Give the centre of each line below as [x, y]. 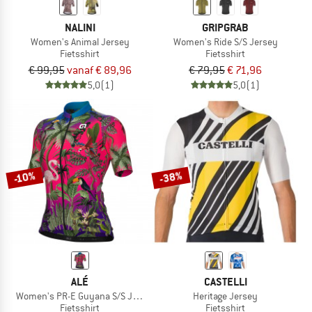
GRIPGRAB [225, 27]
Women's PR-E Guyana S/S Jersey [86, 296]
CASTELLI [225, 282]
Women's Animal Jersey [80, 41]
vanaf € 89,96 [99, 71]
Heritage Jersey [225, 296]
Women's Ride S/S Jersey [225, 41]
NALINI [80, 27]
